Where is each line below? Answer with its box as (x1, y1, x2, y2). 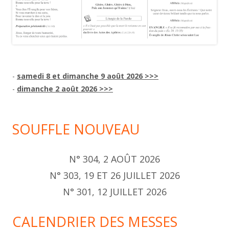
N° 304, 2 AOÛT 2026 (69, 152, 160, 165)
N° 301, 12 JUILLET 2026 (62, 185, 167, 198)
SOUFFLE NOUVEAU (12, 119, 140, 139)
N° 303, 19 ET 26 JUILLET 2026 (49, 169, 180, 181)
